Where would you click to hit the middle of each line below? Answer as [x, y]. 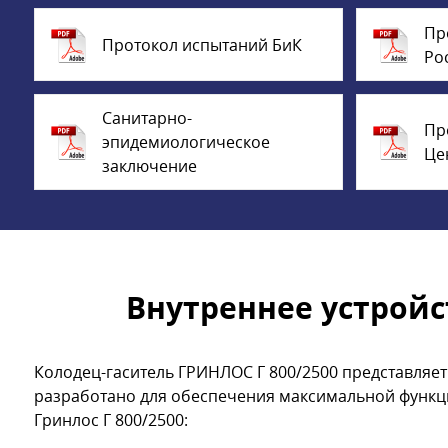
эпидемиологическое [185, 142]
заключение [149, 166]
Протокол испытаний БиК [201, 44]
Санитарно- [146, 118]
